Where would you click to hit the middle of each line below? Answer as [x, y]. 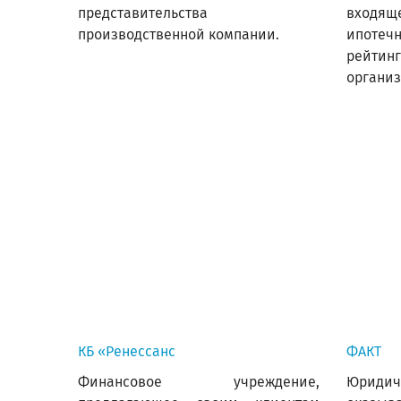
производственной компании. [179, 34]
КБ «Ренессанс [127, 351]
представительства [143, 13]
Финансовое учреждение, [199, 382]
